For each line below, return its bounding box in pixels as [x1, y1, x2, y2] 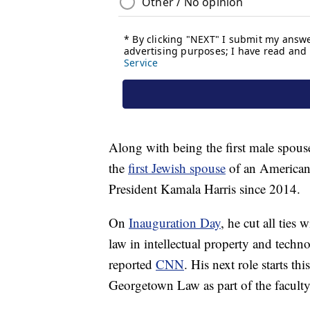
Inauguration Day [129, 214, 221, 232]
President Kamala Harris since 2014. [109, 180, 300, 198]
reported [109, 255, 156, 273]
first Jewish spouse [128, 159, 226, 177]
